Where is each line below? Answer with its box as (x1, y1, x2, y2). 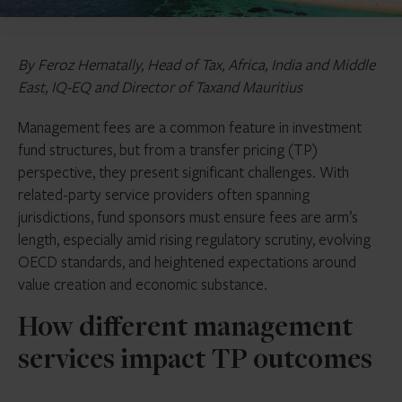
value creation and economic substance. (18, 274, 267, 294)
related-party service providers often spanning (18, 184, 310, 205)
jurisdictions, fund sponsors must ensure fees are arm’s (18, 206, 358, 227)
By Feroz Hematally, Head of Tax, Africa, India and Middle (18, 54, 375, 74)
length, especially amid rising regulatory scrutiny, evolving (18, 229, 371, 249)
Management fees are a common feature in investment (18, 117, 362, 137)
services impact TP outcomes (18, 347, 372, 376)
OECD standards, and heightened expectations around (18, 251, 356, 272)
